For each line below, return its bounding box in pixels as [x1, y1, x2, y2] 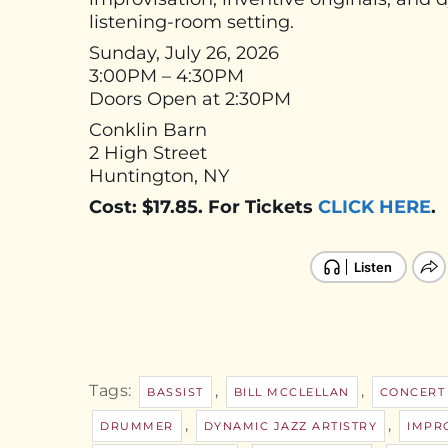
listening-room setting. [89, 10, 294, 33]
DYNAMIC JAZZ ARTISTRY [203, 418, 377, 433]
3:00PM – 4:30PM [89, 64, 244, 87]
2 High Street [89, 141, 207, 164]
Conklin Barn [89, 118, 207, 141]
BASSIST [147, 384, 204, 399]
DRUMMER [100, 418, 174, 433]
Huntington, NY [89, 164, 229, 187]
